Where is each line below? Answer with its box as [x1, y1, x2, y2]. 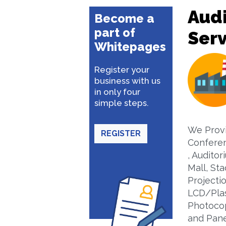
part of [94, 25, 135, 40]
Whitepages [94, 39, 166, 54]
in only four [94, 87, 140, 97]
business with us [94, 76, 160, 86]
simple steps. [94, 98, 149, 108]
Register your [94, 65, 149, 75]
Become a [94, 11, 154, 26]
